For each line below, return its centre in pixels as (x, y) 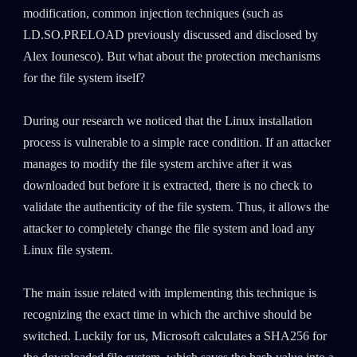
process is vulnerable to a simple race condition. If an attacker (177, 143)
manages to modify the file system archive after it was (157, 165)
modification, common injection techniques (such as (153, 14)
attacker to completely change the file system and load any (169, 229)
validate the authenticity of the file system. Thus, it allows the (176, 208)
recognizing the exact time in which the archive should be (167, 315)
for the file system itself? (84, 78)
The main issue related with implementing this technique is (169, 294)
